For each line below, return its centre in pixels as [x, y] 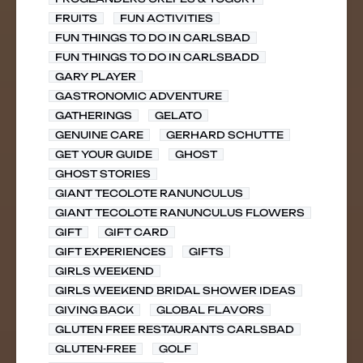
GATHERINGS [94, 115]
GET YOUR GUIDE [104, 154]
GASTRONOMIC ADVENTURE [139, 96]
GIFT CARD [137, 232]
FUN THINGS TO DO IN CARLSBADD [157, 57]
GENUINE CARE [99, 135]
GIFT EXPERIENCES [111, 252]
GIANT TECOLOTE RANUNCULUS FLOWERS [180, 213]
